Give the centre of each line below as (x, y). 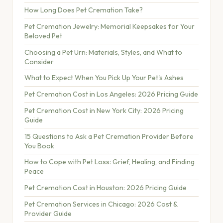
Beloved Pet (43, 36)
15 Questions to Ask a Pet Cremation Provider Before (109, 136)
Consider (39, 61)
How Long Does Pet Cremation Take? (84, 10)
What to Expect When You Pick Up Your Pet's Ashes (104, 78)
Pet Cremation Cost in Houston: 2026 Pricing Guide (106, 188)
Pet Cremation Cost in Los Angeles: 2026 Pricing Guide (111, 94)
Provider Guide (48, 213)
